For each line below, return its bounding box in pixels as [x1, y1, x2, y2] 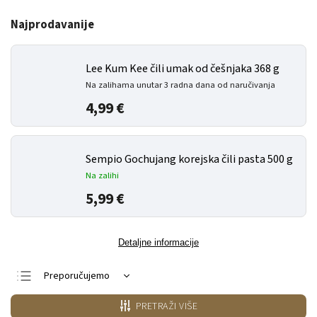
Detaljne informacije [118, 237, 199, 248]
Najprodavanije [11, 16, 94, 33]
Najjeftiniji [44, 292, 84, 306]
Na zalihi [86, 169, 119, 182]
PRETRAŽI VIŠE [135, 299, 198, 313]
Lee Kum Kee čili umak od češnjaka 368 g [86, 61, 279, 76]
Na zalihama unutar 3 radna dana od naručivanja [86, 79, 275, 91]
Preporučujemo [44, 269, 110, 283]
